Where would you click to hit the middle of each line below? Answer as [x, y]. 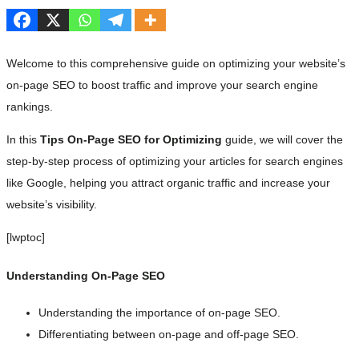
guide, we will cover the [282, 140]
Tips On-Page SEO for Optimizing [131, 140]
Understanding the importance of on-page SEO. [159, 313]
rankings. [30, 106]
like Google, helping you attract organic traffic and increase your [168, 183]
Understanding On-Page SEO [86, 275]
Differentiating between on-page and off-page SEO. [169, 335]
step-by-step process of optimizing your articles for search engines [175, 161]
